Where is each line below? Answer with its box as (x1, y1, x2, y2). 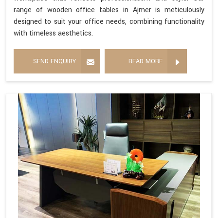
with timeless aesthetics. (14, 28, 93, 38)
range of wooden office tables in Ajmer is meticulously (14, 4, 204, 15)
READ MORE (128, 56, 163, 66)
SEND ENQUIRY (33, 56, 76, 66)
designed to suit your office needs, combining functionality (14, 16, 204, 27)
